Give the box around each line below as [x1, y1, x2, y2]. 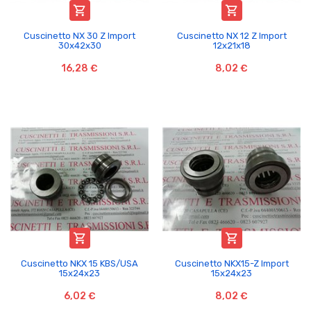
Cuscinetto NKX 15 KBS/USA [21, 258, 138, 269]
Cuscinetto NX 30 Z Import [24, 30, 135, 41]
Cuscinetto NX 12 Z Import [176, 30, 287, 41]
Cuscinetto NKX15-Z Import [174, 258, 289, 269]
